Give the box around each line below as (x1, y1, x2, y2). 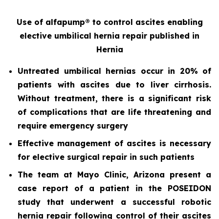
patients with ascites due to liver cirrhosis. (18, 80, 211, 89)
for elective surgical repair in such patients (18, 152, 195, 162)
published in (150, 31, 199, 41)
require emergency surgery (18, 121, 128, 131)
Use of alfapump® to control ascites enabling (16, 17, 203, 27)
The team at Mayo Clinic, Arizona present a (18, 170, 211, 179)
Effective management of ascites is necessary (18, 138, 211, 148)
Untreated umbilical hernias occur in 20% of (18, 66, 211, 76)
